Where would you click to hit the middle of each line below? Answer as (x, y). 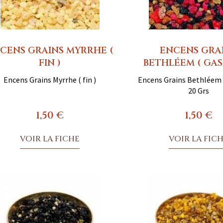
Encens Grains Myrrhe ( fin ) (50, 79)
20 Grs (198, 90)
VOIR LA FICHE (50, 139)
